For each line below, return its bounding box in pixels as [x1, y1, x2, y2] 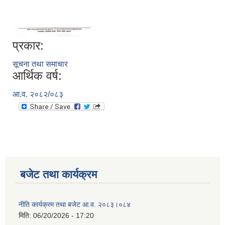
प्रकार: [13, 39, 44, 53]
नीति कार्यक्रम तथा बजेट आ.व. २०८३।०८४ [19, 200, 131, 209]
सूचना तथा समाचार [13, 60, 68, 69]
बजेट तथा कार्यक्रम [20, 168, 97, 181]
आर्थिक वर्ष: [13, 69, 62, 83]
